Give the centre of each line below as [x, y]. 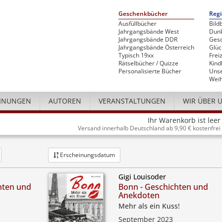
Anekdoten [139, 195]
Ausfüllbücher [138, 24]
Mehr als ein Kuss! [149, 206]
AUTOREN [65, 101]
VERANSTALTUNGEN [132, 101]
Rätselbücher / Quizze [148, 63]
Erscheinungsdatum [86, 155]
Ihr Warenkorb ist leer [184, 120]
